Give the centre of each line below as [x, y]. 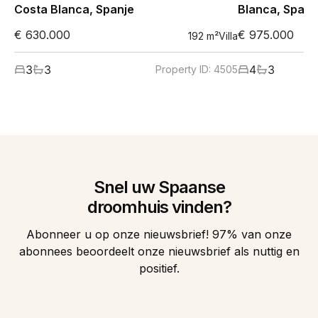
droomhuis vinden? [159, 207]
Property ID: [185, 69]
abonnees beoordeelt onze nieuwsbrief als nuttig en [159, 251]
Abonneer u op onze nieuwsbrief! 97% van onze [159, 234]
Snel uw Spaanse [159, 187]
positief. [159, 268]
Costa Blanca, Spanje [74, 9]
